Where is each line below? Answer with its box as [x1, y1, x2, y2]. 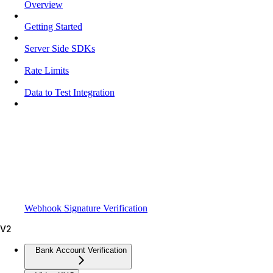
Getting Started [24, 21, 82, 32]
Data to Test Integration [24, 87, 115, 97]
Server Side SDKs [24, 43, 95, 54]
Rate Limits [24, 65, 69, 76]
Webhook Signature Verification [24, 202, 147, 213]
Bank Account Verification [35, 245, 127, 255]
